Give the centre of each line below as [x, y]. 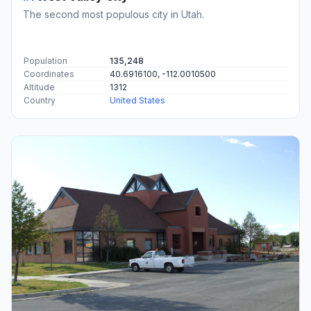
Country [40, 100]
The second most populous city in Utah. [114, 14]
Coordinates [49, 74]
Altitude [39, 87]
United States [137, 100]
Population [45, 60]
